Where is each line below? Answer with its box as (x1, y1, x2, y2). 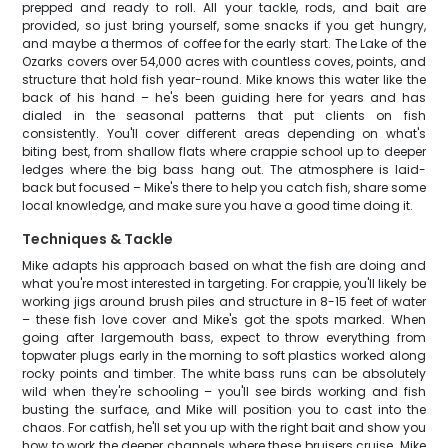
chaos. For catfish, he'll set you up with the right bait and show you (22, 419, 426, 436)
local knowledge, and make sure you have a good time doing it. (22, 197, 414, 214)
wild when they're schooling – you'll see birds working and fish (22, 383, 426, 400)
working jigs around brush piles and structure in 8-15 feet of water (22, 293, 426, 310)
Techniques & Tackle (22, 229, 174, 249)
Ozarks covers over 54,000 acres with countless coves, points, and (22, 53, 426, 70)
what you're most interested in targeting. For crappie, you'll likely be (22, 275, 426, 292)
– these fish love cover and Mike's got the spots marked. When (22, 311, 426, 328)
